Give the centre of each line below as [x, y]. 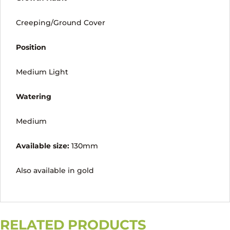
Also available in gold [55, 170]
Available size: [43, 146]
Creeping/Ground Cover [61, 23]
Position [31, 47]
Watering [34, 97]
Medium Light [42, 72]
